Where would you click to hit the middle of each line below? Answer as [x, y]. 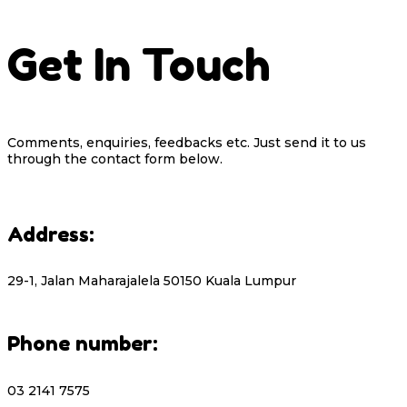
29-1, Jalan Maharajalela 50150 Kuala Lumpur [152, 281]
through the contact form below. [115, 159]
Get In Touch [139, 64]
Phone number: [82, 344]
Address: [50, 234]
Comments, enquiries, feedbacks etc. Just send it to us [187, 142]
